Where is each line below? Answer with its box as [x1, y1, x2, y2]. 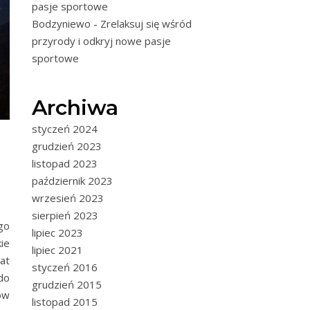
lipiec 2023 [32, 226, 83, 239]
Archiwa [32, 95, 118, 120]
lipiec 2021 [32, 243, 83, 257]
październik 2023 [32, 174, 113, 188]
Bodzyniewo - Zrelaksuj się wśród [32, 17, 192, 30]
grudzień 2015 [32, 277, 102, 291]
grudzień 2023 [32, 139, 102, 153]
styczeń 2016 [32, 260, 98, 274]
